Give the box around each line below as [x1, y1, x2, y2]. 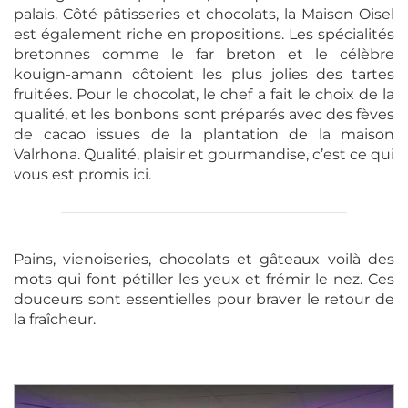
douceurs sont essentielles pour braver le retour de [14, 290, 394, 308]
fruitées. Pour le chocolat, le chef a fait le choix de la [14, 85, 394, 103]
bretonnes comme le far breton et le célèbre [14, 45, 394, 63]
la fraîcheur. [14, 310, 96, 328]
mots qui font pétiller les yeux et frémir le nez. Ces [14, 270, 394, 288]
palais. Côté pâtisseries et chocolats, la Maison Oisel [14, 5, 394, 23]
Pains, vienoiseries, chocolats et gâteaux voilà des [14, 250, 394, 268]
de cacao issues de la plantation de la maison [14, 125, 394, 143]
